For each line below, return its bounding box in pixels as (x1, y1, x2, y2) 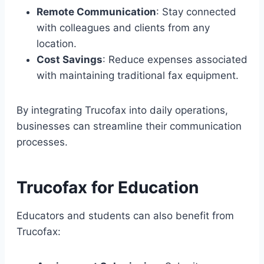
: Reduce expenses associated (103, 53, 247, 65)
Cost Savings (37, 53, 103, 65)
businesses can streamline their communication (16, 120, 242, 132)
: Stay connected (156, 5, 236, 18)
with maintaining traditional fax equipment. (37, 69, 239, 81)
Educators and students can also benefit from (16, 209, 234, 222)
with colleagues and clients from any (37, 21, 210, 34)
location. (37, 37, 77, 49)
